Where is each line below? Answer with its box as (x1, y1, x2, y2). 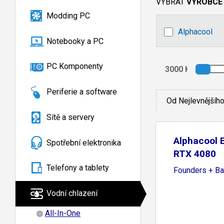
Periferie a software (46, 87, 117, 97)
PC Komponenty (46, 61, 103, 71)
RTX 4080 (173, 148, 216, 159)
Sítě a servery (46, 112, 94, 122)
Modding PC (46, 10, 90, 20)
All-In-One (45, 208, 80, 218)
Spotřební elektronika (46, 137, 121, 147)
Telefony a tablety (46, 163, 109, 173)
